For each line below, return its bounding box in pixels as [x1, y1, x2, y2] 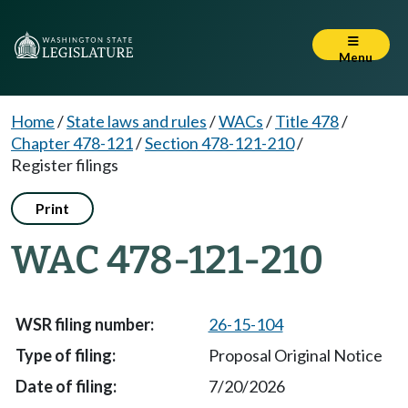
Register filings [11, 155, 118, 175]
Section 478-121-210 [145, 133, 294, 153]
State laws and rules [66, 111, 207, 131]
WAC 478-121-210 [11, 237, 323, 283]
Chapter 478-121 [11, 133, 133, 153]
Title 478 [275, 111, 339, 131]
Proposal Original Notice [208, 345, 382, 365]
